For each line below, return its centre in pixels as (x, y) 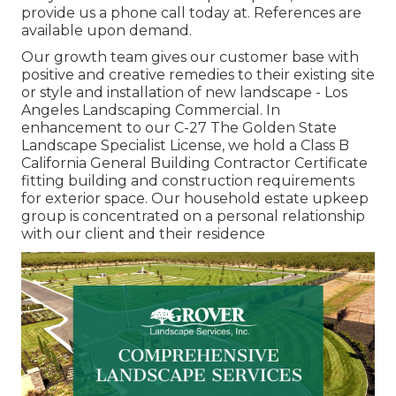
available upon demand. (107, 31)
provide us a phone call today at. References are (191, 13)
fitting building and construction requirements (188, 181)
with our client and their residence (143, 234)
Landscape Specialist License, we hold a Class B (185, 146)
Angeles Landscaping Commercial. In (151, 110)
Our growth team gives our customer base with (190, 57)
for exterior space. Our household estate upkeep (195, 199)
